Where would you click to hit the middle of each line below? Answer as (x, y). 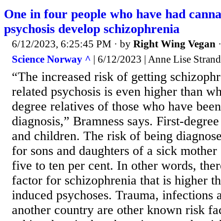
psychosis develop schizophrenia (92, 29)
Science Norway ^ (51, 59)
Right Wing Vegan (174, 44)
